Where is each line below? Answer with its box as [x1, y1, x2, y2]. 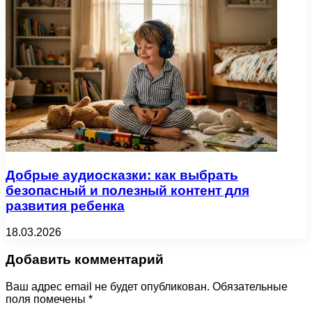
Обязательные [212, 280, 288, 292]
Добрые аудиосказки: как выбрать [6, 167, 238, 182]
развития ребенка [6, 198, 125, 213]
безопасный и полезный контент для [6, 182, 249, 198]
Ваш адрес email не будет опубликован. [6, 280, 210, 292]
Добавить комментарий [6, 252, 164, 267]
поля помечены [6, 292, 88, 305]
